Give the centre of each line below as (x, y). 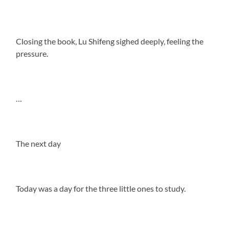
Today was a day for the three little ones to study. (101, 188)
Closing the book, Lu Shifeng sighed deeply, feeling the (110, 41)
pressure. (32, 53)
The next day (39, 143)
